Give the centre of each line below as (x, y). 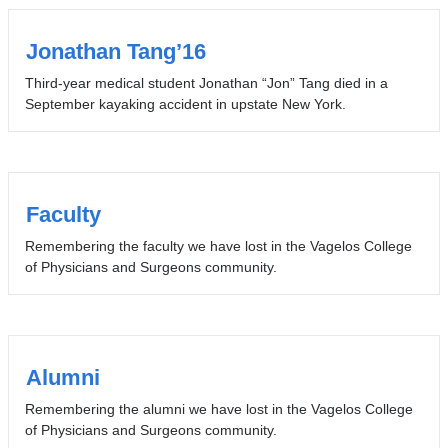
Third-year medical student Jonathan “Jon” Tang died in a (206, 83)
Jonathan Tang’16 (115, 52)
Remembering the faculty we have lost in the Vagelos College (218, 246)
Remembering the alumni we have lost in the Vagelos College (218, 409)
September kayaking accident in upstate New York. (185, 104)
